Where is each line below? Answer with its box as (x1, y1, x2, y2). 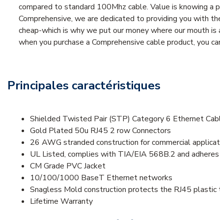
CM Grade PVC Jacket (30, 160, 106, 171)
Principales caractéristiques (7, 77, 161, 93)
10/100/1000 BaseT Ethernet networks (30, 172, 172, 183)
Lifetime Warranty (30, 195, 93, 207)
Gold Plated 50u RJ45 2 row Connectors (30, 125, 171, 136)
